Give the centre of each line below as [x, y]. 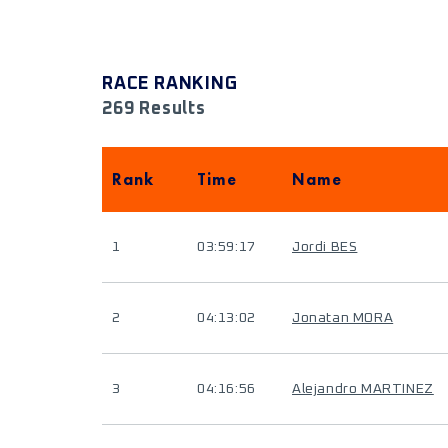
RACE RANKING [170, 84]
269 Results [154, 109]
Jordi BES [325, 247]
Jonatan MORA [343, 318]
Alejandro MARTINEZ [363, 389]
